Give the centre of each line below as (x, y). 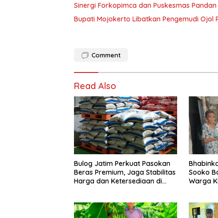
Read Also (95, 86)
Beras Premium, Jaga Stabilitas (125, 173)
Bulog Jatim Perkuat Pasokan (122, 164)
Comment (106, 55)
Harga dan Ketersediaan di (118, 181)
